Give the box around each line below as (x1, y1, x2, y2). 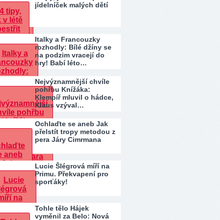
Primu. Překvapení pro (35, 170, 109, 178)
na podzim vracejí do (35, 51, 105, 59)
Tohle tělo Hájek (35, 204, 89, 212)
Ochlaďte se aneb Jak (35, 120, 108, 128)
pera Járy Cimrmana (35, 136, 101, 143)
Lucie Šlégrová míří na (35, 162, 110, 170)
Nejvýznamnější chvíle (35, 78, 110, 85)
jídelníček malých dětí (35, 1, 108, 9)
